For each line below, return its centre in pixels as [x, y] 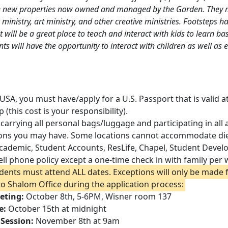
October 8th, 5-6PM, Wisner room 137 [97, 196]
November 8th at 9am [76, 221]
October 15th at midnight [56, 209]
